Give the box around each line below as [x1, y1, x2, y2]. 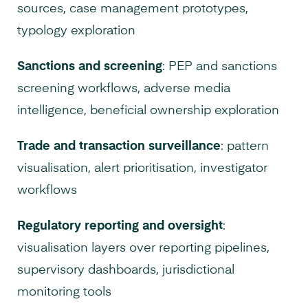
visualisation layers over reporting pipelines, [17, 242, 269, 255]
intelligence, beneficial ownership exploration [17, 104, 279, 118]
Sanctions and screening [17, 60, 162, 74]
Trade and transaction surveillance [17, 140, 221, 153]
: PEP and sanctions [162, 60, 277, 74]
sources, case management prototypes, [17, 3, 248, 16]
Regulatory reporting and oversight [17, 220, 223, 233]
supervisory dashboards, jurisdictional [17, 264, 234, 277]
